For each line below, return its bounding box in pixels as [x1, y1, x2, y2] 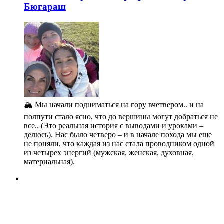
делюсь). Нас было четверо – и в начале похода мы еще [24, 130, 212, 139]
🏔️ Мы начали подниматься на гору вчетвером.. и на [24, 100, 204, 109]
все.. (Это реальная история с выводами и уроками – [24, 121, 203, 130]
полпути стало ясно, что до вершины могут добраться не [24, 112, 218, 121]
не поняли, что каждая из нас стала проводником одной [24, 139, 214, 148]
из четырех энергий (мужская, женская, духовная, [24, 148, 194, 157]
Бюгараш [24, 1, 66, 12]
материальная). [24, 157, 75, 166]
